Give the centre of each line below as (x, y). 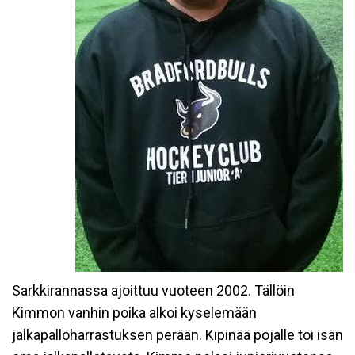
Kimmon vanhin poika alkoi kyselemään (134, 313)
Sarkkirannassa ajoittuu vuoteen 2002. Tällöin (153, 290)
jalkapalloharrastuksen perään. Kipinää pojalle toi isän (177, 335)
